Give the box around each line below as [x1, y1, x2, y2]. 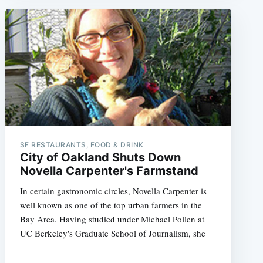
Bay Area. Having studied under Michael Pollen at [19, 213, 204, 225]
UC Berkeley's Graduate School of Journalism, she [19, 227, 205, 239]
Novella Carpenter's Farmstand [19, 163, 198, 178]
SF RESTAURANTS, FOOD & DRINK [19, 140, 144, 149]
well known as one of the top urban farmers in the [19, 198, 202, 211]
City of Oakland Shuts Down [19, 150, 181, 164]
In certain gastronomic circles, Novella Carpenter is [19, 184, 207, 197]
